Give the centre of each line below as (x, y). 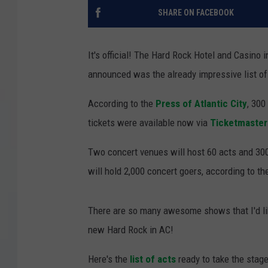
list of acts (153, 259)
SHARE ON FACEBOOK (196, 13)
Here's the (109, 259)
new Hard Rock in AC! (131, 230)
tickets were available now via (148, 123)
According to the (122, 104)
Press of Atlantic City (201, 104)
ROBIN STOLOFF (213, 54)
